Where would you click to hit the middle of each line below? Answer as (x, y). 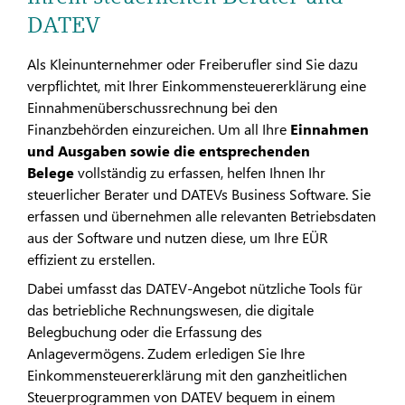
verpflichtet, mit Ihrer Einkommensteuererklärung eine (197, 85)
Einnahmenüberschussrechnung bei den (152, 107)
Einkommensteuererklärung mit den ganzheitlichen (187, 375)
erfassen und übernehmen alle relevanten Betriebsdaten (202, 215)
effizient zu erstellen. (91, 259)
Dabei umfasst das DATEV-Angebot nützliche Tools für (195, 288)
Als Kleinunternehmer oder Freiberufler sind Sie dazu (193, 63)
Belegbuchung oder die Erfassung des (145, 332)
